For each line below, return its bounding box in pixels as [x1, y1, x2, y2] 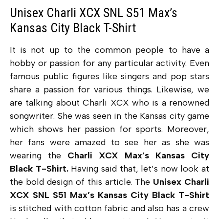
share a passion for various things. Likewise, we [10, 84, 209, 95]
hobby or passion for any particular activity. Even [10, 58, 209, 69]
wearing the [10, 150, 67, 161]
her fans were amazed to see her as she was [10, 137, 209, 148]
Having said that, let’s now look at [71, 163, 209, 175]
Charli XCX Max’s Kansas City [67, 150, 209, 161]
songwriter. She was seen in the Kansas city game [10, 110, 209, 122]
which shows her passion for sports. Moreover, [10, 124, 209, 135]
